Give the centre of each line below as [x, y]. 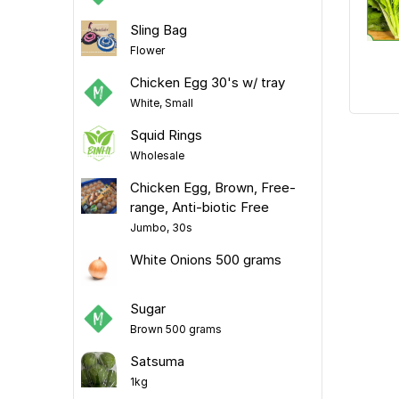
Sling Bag [158, 29]
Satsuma [157, 361]
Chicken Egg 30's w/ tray [207, 82]
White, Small [161, 102]
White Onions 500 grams [205, 259]
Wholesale [157, 155]
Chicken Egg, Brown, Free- [212, 187]
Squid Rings [166, 134]
